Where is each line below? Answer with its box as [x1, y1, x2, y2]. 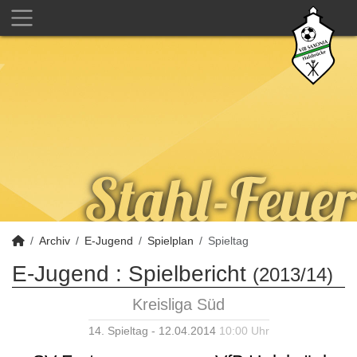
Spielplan [147, 234, 194, 247]
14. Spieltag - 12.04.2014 [88, 324, 219, 337]
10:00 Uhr [218, 324, 269, 337]
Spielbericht [128, 261, 246, 286]
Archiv [39, 234, 70, 247]
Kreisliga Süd [132, 296, 225, 313]
